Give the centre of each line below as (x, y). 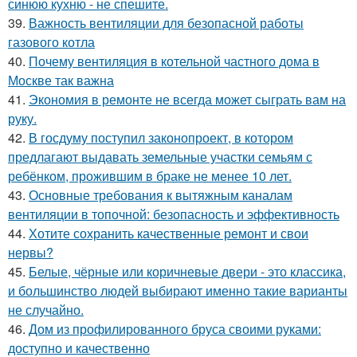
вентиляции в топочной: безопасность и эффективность (174, 214)
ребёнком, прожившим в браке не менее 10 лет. (150, 176)
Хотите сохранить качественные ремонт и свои (169, 233)
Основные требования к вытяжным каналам (161, 195)
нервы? (31, 252)
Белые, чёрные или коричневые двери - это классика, (187, 271)
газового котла (51, 42)
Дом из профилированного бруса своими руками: (175, 329)
